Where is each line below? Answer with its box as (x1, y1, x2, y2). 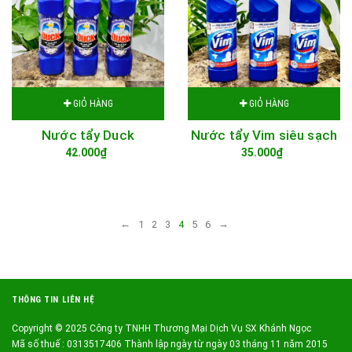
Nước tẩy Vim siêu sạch (191, 127, 337, 143)
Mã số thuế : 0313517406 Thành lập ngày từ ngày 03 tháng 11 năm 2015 (12, 339, 328, 350)
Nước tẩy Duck (42, 127, 134, 143)
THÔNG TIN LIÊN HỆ (12, 295, 95, 305)
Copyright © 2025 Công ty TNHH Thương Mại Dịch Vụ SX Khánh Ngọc (12, 323, 311, 334)
